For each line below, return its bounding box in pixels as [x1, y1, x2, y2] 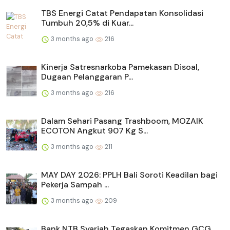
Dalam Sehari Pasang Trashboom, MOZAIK [41, 116, 203, 127]
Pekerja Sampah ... [41, 179, 109, 190]
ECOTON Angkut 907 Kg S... [41, 125, 148, 137]
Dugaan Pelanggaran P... [41, 71, 133, 83]
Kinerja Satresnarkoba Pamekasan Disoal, [41, 62, 199, 73]
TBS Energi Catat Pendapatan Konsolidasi [41, 8, 203, 19]
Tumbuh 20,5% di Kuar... [41, 17, 133, 29]
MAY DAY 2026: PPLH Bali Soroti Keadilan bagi [41, 169, 218, 181]
